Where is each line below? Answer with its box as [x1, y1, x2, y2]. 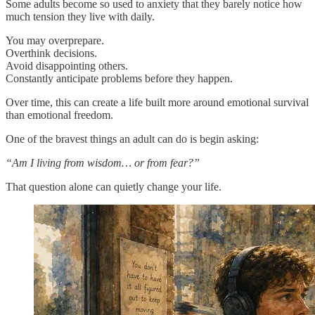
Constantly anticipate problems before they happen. [6, 72, 233, 84]
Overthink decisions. [6, 46, 97, 59]
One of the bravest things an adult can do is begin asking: [6, 132, 259, 145]
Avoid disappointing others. [6, 59, 128, 72]
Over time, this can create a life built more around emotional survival [6, 96, 309, 108]
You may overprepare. [6, 34, 104, 46]
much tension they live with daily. [6, 10, 155, 22]
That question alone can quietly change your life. [6, 180, 221, 193]
